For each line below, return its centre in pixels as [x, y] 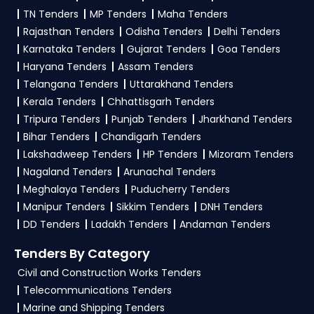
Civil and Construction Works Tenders [109, 272]
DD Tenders [52, 224]
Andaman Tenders [225, 224]
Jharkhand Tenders [245, 119]
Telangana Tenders [71, 84]
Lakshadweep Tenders [77, 154]
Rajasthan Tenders [69, 31]
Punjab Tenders [149, 119]
